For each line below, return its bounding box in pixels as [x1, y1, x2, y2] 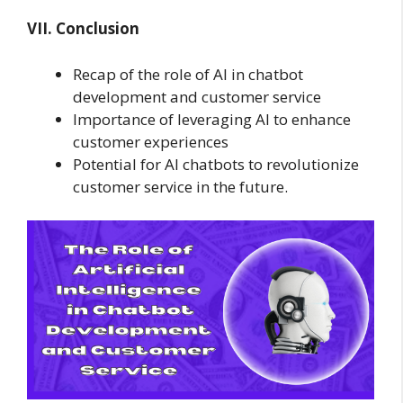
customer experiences [73, 130, 228, 152]
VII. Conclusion [27, 18, 139, 40]
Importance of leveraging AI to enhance [73, 108, 351, 130]
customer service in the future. [73, 175, 288, 197]
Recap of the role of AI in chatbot [73, 63, 303, 85]
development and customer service [73, 85, 321, 107]
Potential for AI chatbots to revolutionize [73, 153, 359, 175]
